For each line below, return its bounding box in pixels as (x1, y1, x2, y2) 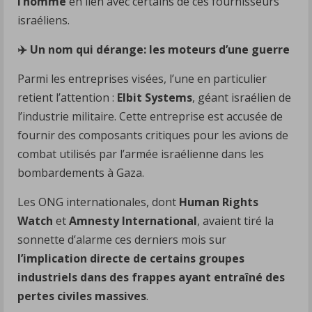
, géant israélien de (192, 89, 291, 105)
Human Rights (179, 194, 258, 210)
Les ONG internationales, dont (17, 194, 179, 210)
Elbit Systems (117, 89, 192, 105)
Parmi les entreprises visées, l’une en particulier (17, 70, 267, 86)
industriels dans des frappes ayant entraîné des (17, 269, 285, 285)
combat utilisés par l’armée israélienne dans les (17, 146, 264, 162)
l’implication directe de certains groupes (17, 250, 244, 266)
